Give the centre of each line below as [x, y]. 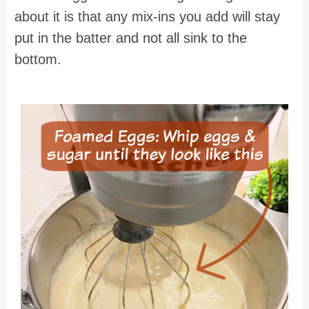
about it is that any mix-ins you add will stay [147, 17]
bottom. [38, 60]
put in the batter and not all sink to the [131, 38]
